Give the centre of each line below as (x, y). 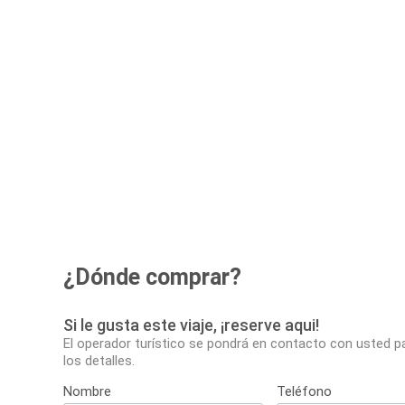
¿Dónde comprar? (152, 278)
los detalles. (99, 361)
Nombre (87, 392)
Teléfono (305, 392)
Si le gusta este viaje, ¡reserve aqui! (191, 325)
